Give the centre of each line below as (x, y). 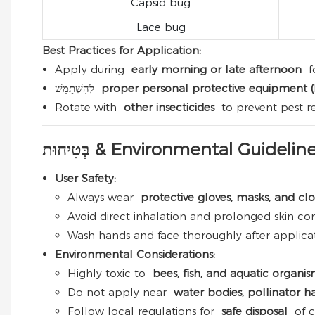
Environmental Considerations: (135, 255)
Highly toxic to (108, 274)
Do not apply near (119, 292)
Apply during (91, 70)
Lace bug (161, 27)
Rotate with (88, 108)
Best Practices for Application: (122, 51)
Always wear (102, 198)
